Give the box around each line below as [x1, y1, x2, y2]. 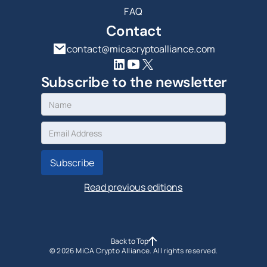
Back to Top [110, 236, 148, 247]
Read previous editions [84, 181, 183, 194]
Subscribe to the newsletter [41, 73, 227, 92]
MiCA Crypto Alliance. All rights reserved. [74, 246, 218, 256]
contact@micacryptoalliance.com [66, 42, 215, 56]
